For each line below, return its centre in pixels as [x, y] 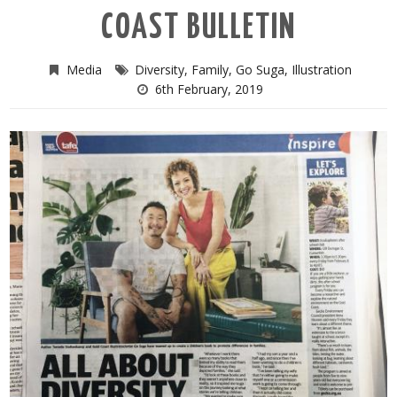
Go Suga [260, 69]
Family [210, 69]
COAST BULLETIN [198, 28]
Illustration [321, 69]
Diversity [159, 69]
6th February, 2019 [209, 89]
